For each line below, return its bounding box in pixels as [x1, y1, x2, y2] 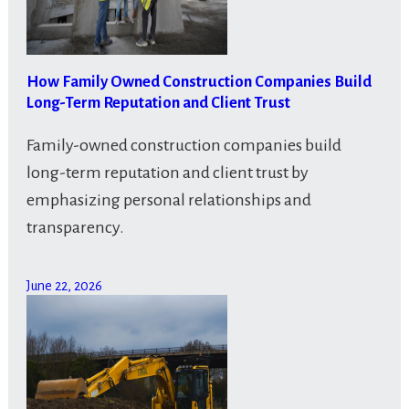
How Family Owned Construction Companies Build [26, 73, 372, 91]
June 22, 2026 [26, 278, 102, 294]
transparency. [26, 218, 124, 237]
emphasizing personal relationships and [26, 191, 311, 210]
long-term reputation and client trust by [26, 163, 309, 183]
